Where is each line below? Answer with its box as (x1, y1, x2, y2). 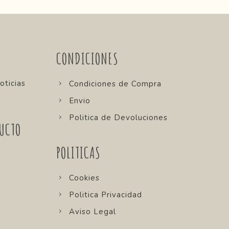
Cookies (68, 172, 100, 183)
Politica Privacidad (68, 189, 142, 200)
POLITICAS (56, 143, 101, 162)
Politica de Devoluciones (68, 112, 168, 123)
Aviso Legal (68, 206, 116, 217)
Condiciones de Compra (68, 78, 162, 89)
